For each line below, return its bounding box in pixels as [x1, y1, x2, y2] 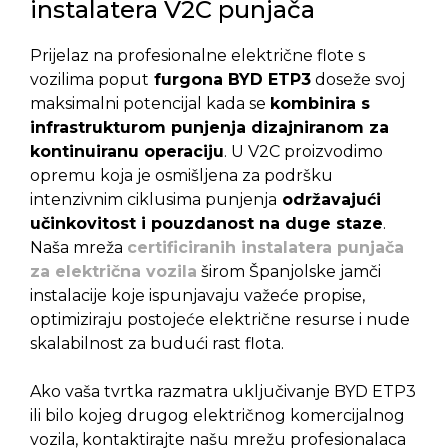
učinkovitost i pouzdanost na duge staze [30, 214, 383, 234]
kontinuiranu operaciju [30, 142, 224, 162]
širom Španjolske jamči [197, 262, 381, 282]
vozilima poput [30, 70, 149, 90]
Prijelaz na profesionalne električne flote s [30, 46, 365, 66]
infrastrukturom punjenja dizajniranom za [30, 118, 389, 138]
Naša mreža [30, 238, 127, 258]
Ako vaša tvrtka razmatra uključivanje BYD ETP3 [30, 382, 416, 402]
